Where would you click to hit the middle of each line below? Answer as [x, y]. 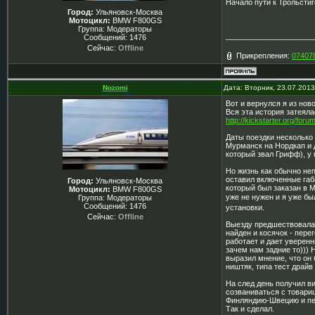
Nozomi [115, 88]
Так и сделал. [250, 309]
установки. [245, 207]
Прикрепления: [264, 56]
